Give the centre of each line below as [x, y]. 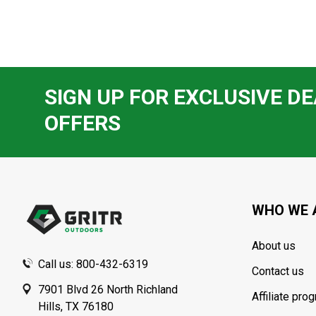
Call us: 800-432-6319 [93, 265]
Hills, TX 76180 [76, 307]
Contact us [278, 272]
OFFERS [83, 123]
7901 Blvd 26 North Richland [108, 290]
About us [274, 246]
